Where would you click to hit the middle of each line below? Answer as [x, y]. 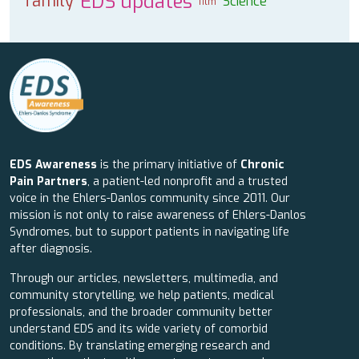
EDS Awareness [53, 165]
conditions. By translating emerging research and [140, 346]
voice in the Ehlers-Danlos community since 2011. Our [150, 198]
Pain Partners [48, 182]
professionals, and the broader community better [141, 312]
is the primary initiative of [170, 165]
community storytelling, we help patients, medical [142, 295]
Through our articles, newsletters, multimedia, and [144, 278]
